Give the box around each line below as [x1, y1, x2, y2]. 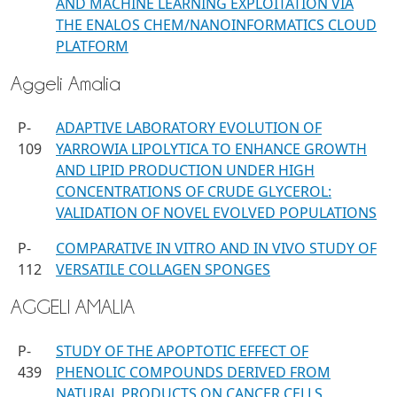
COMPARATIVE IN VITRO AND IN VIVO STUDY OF [56, 238, 377, 258]
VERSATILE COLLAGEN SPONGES [56, 260, 270, 279]
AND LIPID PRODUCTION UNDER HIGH [56, 160, 315, 180]
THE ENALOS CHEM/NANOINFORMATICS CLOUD [56, 15, 377, 35]
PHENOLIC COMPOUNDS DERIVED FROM [56, 362, 331, 382]
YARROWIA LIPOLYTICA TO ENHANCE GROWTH [56, 139, 367, 159]
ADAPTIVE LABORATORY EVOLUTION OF [56, 118, 322, 137]
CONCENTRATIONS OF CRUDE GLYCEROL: [56, 182, 331, 201]
